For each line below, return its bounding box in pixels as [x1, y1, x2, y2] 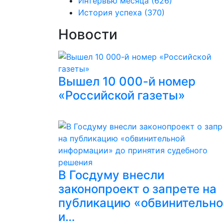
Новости [58, 26, 117, 43]
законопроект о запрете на [58, 182, 217, 196]
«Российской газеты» [58, 88, 185, 103]
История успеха [78, 7, 142, 17]
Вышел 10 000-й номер [58, 74, 196, 89]
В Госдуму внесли [58, 168, 164, 182]
